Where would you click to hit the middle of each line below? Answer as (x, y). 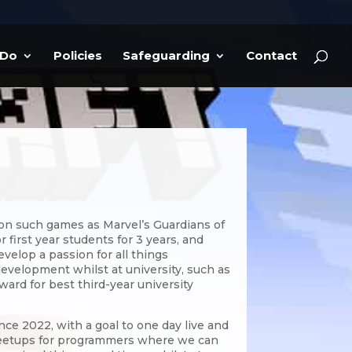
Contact (271, 55)
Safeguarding (166, 55)
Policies (78, 55)
